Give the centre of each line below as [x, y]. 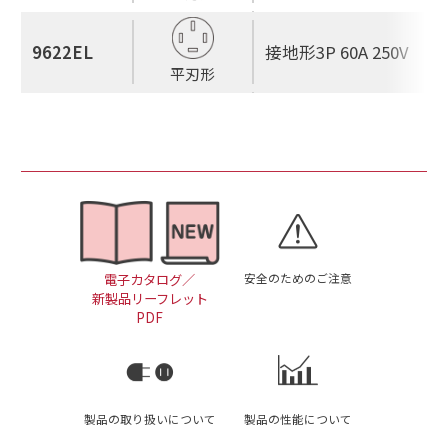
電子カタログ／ [150, 280]
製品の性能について [298, 418]
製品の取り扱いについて [149, 418]
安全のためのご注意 [298, 277]
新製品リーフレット [149, 299]
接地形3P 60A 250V [336, 51]
